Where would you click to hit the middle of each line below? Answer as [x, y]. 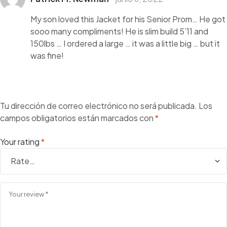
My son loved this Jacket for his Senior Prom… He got [128, 19]
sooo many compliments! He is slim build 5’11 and [119, 31]
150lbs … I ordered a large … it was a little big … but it [125, 44]
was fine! [47, 56]
